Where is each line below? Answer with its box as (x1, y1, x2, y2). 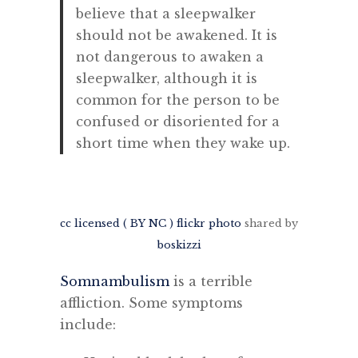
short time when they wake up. (76, 135, 290, 151)
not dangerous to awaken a (76, 49, 264, 65)
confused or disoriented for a (76, 113, 280, 129)
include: (60, 316, 116, 332)
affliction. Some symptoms (60, 295, 243, 311)
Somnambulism (60, 273, 169, 289)
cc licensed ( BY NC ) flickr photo (60, 217, 241, 229)
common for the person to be (76, 92, 280, 108)
